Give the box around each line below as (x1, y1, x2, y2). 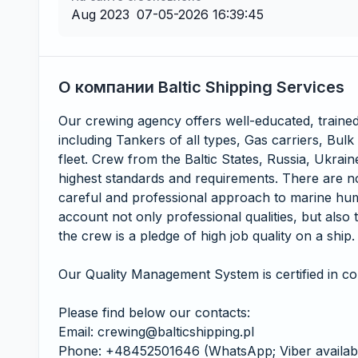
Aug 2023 (71, 6, 129, 22)
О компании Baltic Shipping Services (58, 78, 344, 97)
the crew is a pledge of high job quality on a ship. (58, 228, 355, 244)
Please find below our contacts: (58, 304, 250, 320)
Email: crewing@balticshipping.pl (58, 324, 254, 340)
